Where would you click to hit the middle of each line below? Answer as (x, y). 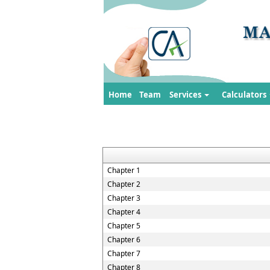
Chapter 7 (124, 253)
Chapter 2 (124, 184)
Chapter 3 (124, 198)
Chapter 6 (124, 240)
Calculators (245, 95)
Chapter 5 (124, 226)
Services (186, 95)
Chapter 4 (124, 212)
